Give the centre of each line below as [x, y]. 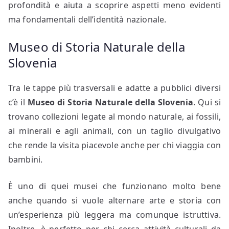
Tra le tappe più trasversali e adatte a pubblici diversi [114, 88]
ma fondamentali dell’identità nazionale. [87, 19]
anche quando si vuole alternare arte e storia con [114, 200]
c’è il [18, 102]
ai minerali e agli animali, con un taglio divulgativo [114, 131]
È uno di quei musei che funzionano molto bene [114, 186]
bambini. [26, 159]
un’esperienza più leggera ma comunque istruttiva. [114, 214]
